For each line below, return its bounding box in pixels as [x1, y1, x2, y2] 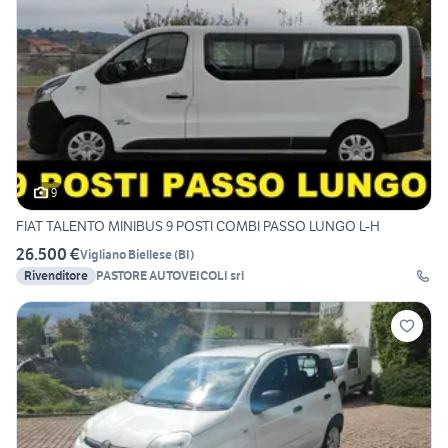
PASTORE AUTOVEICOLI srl [96, 268, 244, 284]
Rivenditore [24, 268, 88, 284]
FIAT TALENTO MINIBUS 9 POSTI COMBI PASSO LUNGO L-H [16, 217, 380, 236]
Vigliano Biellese [80, 246, 172, 262]
